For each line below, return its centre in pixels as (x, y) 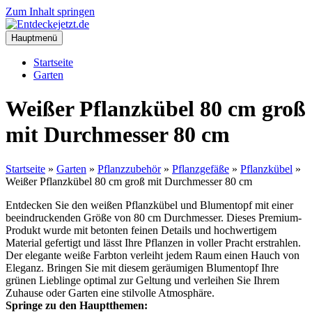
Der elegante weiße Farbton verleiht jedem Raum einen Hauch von (153, 255)
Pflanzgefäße (201, 169)
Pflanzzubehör (129, 169)
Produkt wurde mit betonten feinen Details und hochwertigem (141, 230)
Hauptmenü (34, 38)
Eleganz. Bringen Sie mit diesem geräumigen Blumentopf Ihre (142, 267)
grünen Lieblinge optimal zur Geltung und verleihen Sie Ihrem (142, 280)
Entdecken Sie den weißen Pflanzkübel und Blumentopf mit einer (149, 205)
